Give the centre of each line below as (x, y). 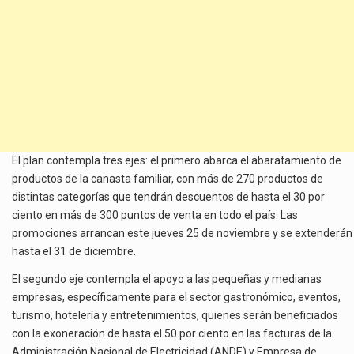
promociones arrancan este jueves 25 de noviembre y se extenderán (182, 233)
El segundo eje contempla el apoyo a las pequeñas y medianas (167, 279)
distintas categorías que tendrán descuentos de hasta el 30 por (168, 196)
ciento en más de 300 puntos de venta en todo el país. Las (155, 215)
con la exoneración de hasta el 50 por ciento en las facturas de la (172, 334)
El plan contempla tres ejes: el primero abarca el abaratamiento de (177, 160)
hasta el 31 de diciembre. (74, 251)
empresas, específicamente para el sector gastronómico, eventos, (176, 298)
